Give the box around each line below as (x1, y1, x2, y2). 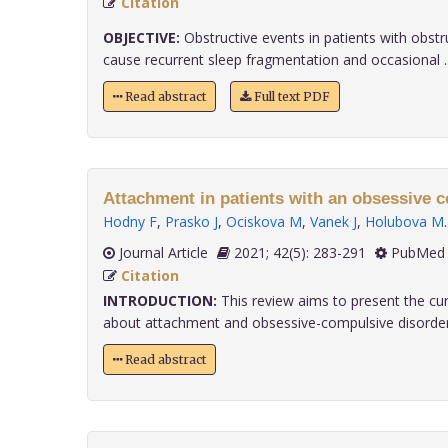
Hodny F (103, 212, 157, 231)
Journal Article (115, 243, 208, 262)
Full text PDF (251, 89, 330, 104)
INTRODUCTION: (103, 291, 217, 310)
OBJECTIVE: (103, 28, 180, 47)
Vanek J (310, 212, 357, 231)
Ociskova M (226, 212, 302, 231)
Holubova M (365, 212, 444, 231)
